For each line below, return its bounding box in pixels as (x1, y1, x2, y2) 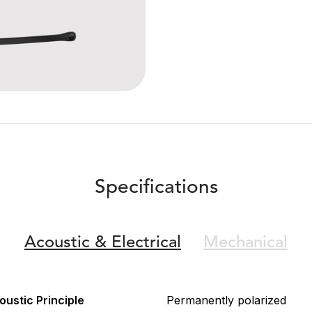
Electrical (107, 235, 181, 252)
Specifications (94, 178, 218, 198)
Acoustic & (24, 235, 107, 252)
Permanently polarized (166, 293, 286, 308)
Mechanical (203, 235, 288, 252)
